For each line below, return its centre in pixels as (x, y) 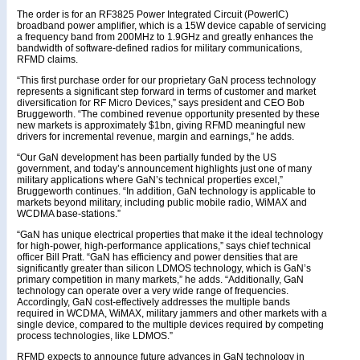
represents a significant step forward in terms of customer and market (166, 92)
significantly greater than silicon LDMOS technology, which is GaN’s (164, 268)
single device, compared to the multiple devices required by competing (170, 325)
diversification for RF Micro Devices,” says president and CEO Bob (161, 103)
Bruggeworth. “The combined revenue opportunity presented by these (168, 114)
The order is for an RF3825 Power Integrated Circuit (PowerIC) (153, 14)
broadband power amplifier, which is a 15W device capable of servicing (172, 26)
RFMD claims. (47, 59)
